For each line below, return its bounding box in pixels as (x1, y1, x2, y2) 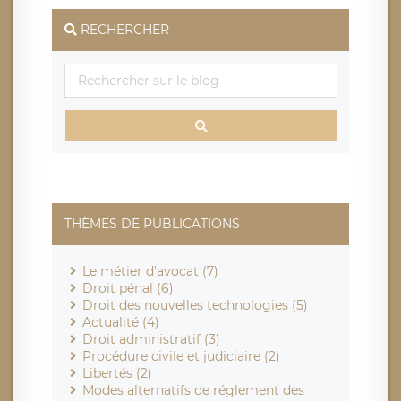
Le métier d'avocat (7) (82, 263, 218, 280)
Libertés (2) (82, 365, 152, 382)
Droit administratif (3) (82, 331, 220, 348)
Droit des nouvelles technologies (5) (82, 297, 308, 314)
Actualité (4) (82, 314, 159, 331)
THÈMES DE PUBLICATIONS (64, 216, 240, 233)
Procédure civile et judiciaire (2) (82, 348, 280, 365)
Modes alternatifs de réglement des (82, 382, 304, 399)
